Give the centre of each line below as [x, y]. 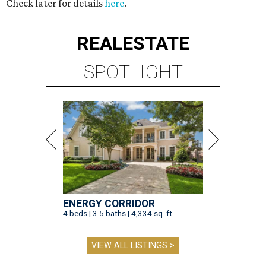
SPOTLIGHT [133, 72]
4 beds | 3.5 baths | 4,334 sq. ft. [118, 213]
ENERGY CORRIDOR [109, 204]
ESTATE [156, 44]
